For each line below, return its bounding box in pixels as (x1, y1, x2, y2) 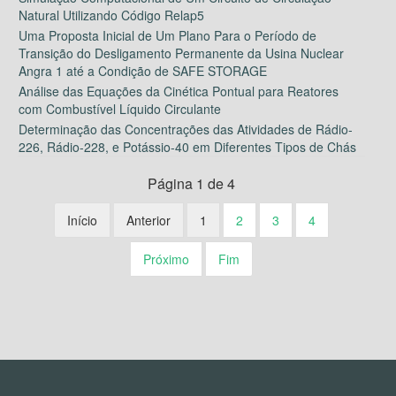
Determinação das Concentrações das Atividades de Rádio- (19, 119, 353, 138)
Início (67, 210, 97, 229)
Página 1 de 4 (148, 172, 235, 194)
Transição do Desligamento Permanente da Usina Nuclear (19, 43, 344, 62)
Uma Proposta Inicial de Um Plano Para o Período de (19, 26, 316, 44)
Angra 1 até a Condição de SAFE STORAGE (19, 61, 267, 80)
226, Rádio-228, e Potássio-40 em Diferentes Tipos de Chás (19, 137, 356, 156)
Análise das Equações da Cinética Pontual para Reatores (19, 81, 339, 100)
